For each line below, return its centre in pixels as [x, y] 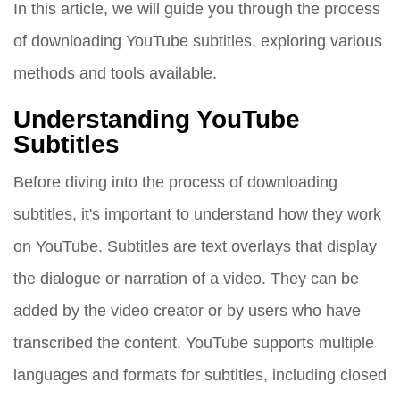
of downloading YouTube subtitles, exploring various [198, 41]
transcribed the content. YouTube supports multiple [194, 343]
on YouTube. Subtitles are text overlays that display [195, 246]
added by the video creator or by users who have [187, 311]
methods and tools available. [115, 73]
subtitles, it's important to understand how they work [197, 214]
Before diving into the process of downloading [175, 182]
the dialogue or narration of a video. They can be [186, 279]
